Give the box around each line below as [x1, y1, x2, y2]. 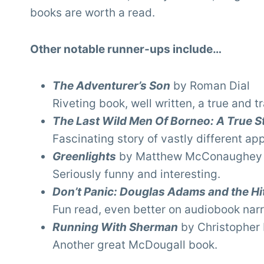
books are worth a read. [30, 6, 155, 20]
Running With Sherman [52, 220, 178, 235]
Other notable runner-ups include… [30, 42, 222, 57]
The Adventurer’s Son [52, 79, 170, 93]
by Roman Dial [170, 79, 250, 93]
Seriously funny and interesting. [52, 167, 220, 181]
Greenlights [52, 150, 116, 164]
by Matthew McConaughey [116, 150, 262, 164]
